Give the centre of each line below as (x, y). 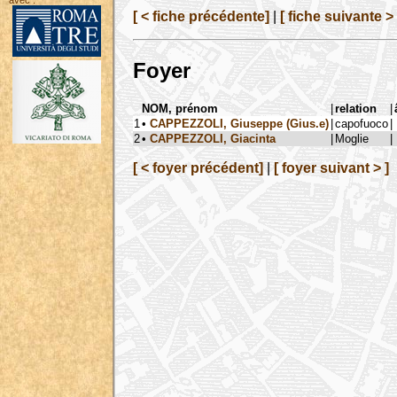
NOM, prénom (180, 108)
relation (356, 108)
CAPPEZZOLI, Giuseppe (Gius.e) (239, 123)
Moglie (352, 138)
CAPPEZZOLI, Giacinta (213, 138)
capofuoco (362, 123)
